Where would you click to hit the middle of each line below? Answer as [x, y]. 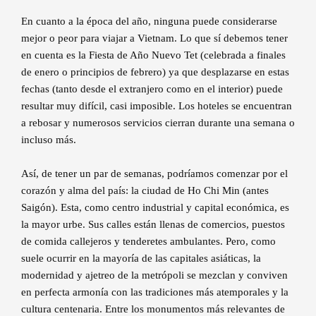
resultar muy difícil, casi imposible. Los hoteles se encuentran [157, 106]
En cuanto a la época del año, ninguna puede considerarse [149, 22]
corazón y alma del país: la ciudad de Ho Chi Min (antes [145, 191]
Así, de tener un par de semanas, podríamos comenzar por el [154, 174]
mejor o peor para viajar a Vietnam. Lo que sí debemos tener [154, 38]
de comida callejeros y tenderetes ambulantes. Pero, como [148, 242]
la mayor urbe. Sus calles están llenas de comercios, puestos [153, 225]
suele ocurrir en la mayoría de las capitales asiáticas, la [141, 259]
